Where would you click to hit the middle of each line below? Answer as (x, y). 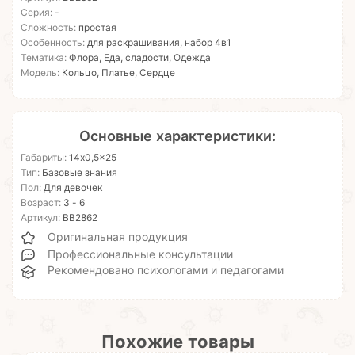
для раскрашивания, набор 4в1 (158, 43)
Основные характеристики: (177, 136)
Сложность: (48, 28)
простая (96, 28)
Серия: (38, 13)
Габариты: (44, 158)
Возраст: (41, 203)
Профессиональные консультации (140, 254)
